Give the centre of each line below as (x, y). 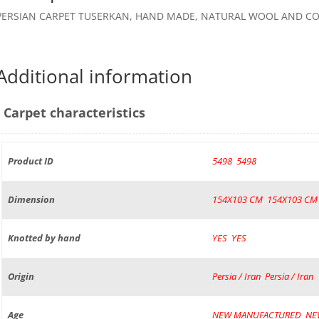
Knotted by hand (44, 238)
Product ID (30, 161)
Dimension (31, 199)
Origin (21, 276)
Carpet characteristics (74, 112)
